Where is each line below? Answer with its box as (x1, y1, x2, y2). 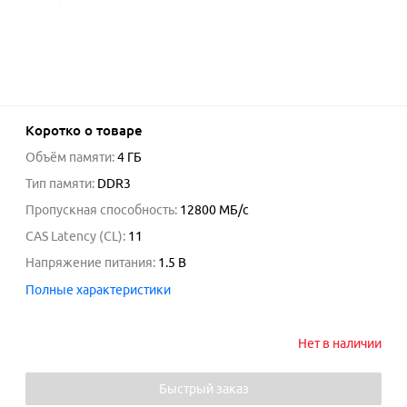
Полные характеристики (25, 283, 171, 297)
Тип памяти (25, 176, 92, 191)
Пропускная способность (25, 203, 174, 217)
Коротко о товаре (25, 123, 143, 138)
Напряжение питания (25, 255, 153, 270)
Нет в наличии (298, 336, 382, 351)
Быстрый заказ (158, 382, 249, 396)
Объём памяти (25, 150, 112, 164)
